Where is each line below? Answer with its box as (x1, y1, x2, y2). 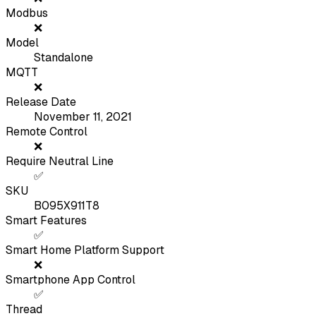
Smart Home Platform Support (6, 243, 164, 258)
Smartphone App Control (6, 272, 135, 288)
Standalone (34, 50, 93, 66)
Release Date (6, 95, 76, 110)
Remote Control (6, 124, 87, 140)
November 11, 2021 (34, 109, 132, 125)
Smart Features (6, 213, 87, 229)
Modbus (6, 6, 48, 21)
